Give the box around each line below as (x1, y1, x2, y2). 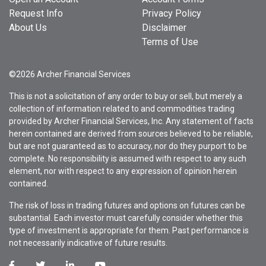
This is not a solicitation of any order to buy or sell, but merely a (9, 91, 242, 101)
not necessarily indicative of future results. (9, 237, 167, 248)
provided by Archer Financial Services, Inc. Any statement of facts (9, 116, 254, 126)
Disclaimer (142, 21, 186, 33)
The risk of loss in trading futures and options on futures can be (9, 200, 245, 210)
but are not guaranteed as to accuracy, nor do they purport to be (9, 141, 247, 151)
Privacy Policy (142, 7, 201, 19)
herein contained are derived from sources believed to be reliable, (9, 128, 253, 138)
